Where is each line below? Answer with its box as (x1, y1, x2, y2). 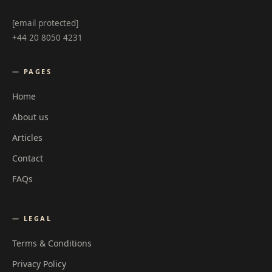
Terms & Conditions (12, 237, 92, 249)
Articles (12, 131, 42, 143)
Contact (12, 152, 43, 164)
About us (12, 110, 49, 123)
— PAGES (12, 66, 52, 76)
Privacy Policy (12, 257, 66, 270)
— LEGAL (12, 213, 52, 223)
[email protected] (12, 17, 78, 29)
